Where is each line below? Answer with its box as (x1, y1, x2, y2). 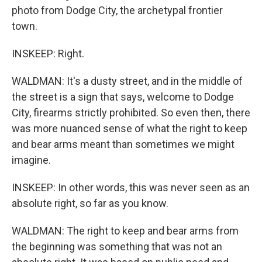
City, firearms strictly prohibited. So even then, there (12, 106, 250, 119)
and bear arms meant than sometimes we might (12, 138, 235, 151)
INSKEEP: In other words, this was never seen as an (12, 181, 250, 194)
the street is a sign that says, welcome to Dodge (12, 91, 234, 104)
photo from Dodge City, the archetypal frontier (12, 4, 223, 17)
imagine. (12, 154, 51, 167)
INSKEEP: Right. (12, 47, 84, 60)
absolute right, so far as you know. (12, 197, 168, 210)
